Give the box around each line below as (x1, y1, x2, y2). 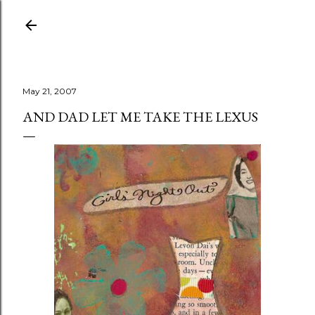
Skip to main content (100, 8, 215, 27)
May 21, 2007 (22, 86, 77, 96)
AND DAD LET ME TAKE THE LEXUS (22, 108, 258, 126)
